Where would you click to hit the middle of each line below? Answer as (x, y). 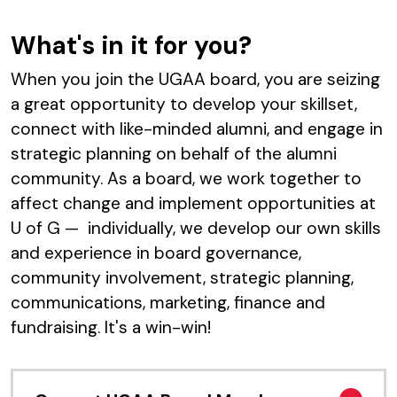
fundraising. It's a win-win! (111, 327)
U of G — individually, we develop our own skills (196, 228)
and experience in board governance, (156, 253)
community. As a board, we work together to (186, 178)
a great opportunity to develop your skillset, (184, 104)
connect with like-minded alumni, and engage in (197, 128)
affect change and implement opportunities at (193, 203)
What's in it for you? (131, 45)
